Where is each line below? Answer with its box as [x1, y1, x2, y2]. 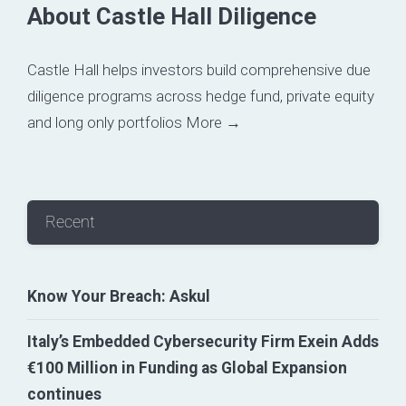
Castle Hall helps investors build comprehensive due [27, 61, 371, 80]
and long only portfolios [27, 113, 182, 132]
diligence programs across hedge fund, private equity [27, 87, 374, 106]
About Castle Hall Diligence [27, 3, 316, 30]
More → [186, 113, 241, 132]
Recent [45, 212, 95, 231]
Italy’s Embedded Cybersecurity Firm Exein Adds [27, 333, 379, 352]
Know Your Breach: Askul [27, 287, 210, 306]
